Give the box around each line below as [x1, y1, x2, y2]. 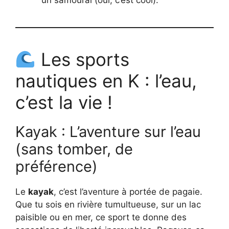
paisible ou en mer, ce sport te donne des [15, 212, 187, 222]
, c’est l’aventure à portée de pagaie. [54, 186, 202, 197]
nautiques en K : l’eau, [15, 70, 197, 91]
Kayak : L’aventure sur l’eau [15, 122, 201, 141]
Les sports [35, 48, 129, 70]
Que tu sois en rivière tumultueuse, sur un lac [15, 199, 201, 210]
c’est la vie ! [15, 91, 112, 113]
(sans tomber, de [15, 140, 133, 158]
